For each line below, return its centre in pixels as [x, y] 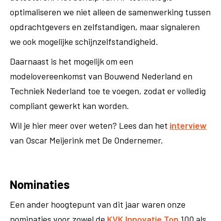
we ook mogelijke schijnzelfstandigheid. [84, 41]
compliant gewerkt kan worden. [70, 106]
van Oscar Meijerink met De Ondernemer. [87, 140]
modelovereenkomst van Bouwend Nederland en [101, 76]
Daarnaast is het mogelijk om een [72, 61]
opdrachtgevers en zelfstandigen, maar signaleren [105, 27]
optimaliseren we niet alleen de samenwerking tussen [110, 12]
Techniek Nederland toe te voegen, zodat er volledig [108, 91]
